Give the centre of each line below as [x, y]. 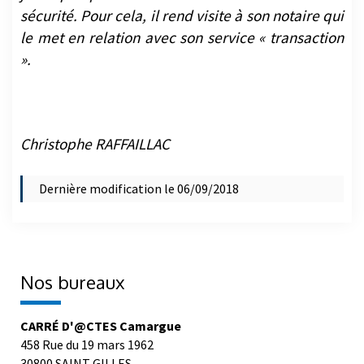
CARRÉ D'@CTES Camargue [101, 326]
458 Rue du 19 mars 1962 [87, 345]
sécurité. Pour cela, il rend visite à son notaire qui [182, 16]
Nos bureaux [73, 282]
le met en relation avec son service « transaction [182, 38]
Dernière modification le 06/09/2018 [139, 189]
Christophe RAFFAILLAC [95, 144]
